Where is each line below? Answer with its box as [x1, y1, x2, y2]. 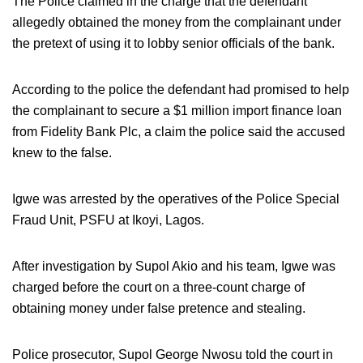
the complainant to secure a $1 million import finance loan [12, 103, 342, 117]
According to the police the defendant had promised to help [12, 82, 349, 96]
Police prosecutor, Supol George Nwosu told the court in [12, 347, 333, 361]
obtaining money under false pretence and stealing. [12, 301, 305, 315]
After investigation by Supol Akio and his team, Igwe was [12, 258, 335, 273]
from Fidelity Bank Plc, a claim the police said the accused [12, 124, 345, 139]
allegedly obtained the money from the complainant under [12, 15, 341, 29]
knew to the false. [12, 145, 112, 160]
